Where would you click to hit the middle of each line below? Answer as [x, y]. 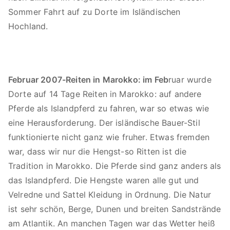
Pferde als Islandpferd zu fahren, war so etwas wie [109, 108]
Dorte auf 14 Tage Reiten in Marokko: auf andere [105, 94]
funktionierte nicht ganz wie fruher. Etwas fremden [109, 137]
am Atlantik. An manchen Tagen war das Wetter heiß [112, 223]
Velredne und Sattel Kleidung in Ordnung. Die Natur [110, 195]
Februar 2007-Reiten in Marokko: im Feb [89, 80]
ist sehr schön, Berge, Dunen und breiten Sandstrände [115, 209]
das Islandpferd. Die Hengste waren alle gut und [104, 180]
